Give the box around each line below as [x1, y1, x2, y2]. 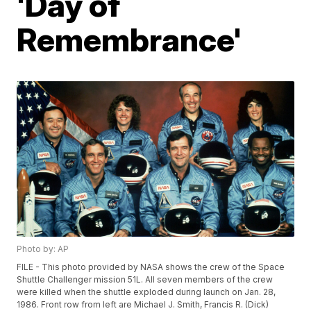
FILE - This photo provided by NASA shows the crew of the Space [17, 262, 285, 273]
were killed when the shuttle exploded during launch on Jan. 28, [17, 287, 276, 298]
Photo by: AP [17, 244, 69, 255]
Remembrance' [17, 20, 242, 59]
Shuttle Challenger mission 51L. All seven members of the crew [17, 274, 274, 285]
